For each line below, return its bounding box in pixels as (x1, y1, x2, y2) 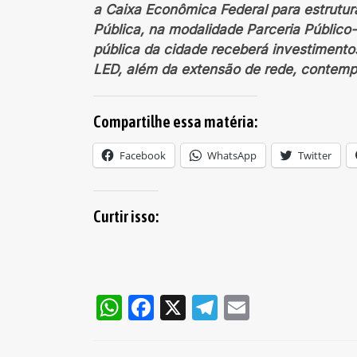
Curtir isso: (93, 207, 159, 226)
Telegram (218, 292, 331, 323)
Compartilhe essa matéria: (93, 112, 257, 131)
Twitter (298, 148, 331, 163)
